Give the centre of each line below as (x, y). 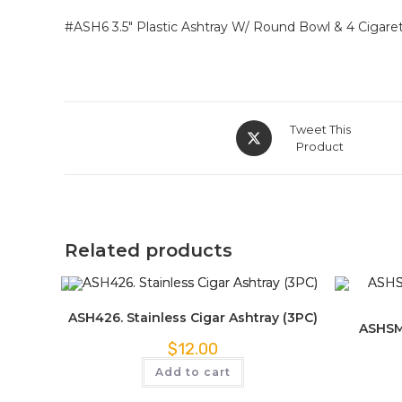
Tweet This (320, 129)
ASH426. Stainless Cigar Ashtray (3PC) (192, 318)
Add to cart (192, 372)
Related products (149, 250)
